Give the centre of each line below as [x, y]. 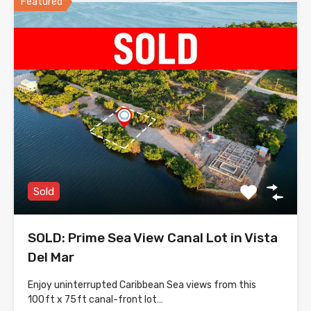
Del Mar [51, 258]
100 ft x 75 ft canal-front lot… [95, 300]
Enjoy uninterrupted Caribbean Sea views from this [142, 285]
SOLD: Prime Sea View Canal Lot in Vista [153, 238]
